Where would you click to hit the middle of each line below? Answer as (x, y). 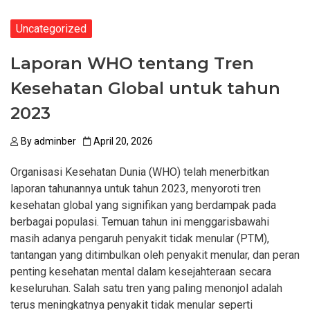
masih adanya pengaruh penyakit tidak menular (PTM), (140, 239)
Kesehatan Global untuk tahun (145, 89)
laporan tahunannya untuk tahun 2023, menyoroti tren (136, 189)
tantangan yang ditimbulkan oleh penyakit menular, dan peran (155, 255)
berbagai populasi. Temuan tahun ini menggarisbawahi (140, 222)
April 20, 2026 (123, 142)
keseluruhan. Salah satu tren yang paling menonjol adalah (146, 289)
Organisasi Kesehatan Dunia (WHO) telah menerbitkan (140, 172)
